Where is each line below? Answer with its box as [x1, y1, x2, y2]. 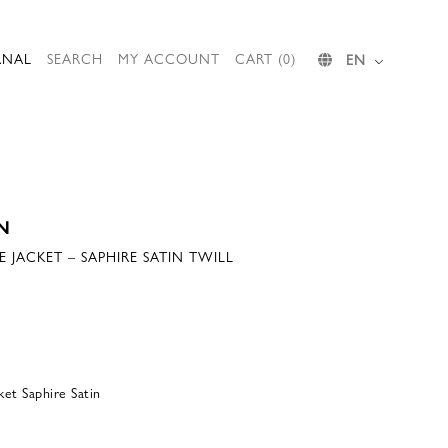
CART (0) [235, 48, 296, 68]
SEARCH [47, 48, 103, 68]
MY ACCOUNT [118, 48, 220, 68]
